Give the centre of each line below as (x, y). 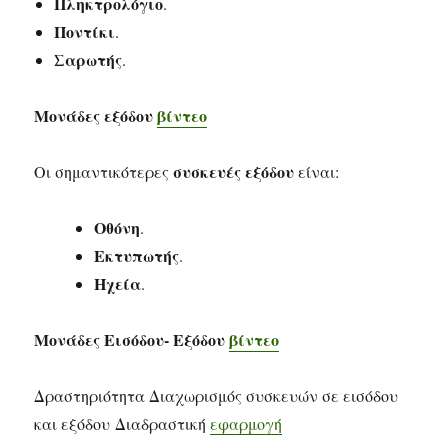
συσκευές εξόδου (234, 171)
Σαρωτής (88, 59)
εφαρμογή (246, 423)
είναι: (317, 171)
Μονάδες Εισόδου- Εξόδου (132, 339)
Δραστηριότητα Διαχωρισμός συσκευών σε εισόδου (216, 395)
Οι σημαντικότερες (104, 171)
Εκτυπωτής (137, 255)
